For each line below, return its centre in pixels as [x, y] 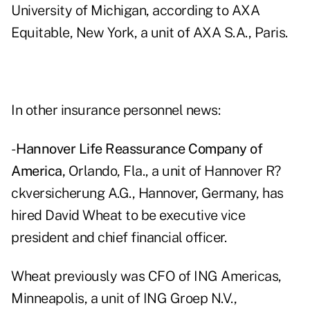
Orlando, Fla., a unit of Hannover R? [173, 171]
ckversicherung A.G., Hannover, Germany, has [147, 193]
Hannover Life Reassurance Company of [139, 149]
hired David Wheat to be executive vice [128, 216]
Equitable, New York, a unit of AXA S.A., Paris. [149, 33]
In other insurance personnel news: [116, 110]
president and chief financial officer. [119, 238]
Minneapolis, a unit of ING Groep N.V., [124, 299]
